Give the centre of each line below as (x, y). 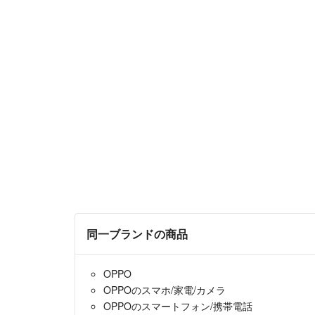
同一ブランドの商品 (137, 233)
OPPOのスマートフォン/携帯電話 (178, 306)
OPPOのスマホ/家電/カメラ (165, 289)
